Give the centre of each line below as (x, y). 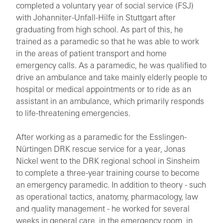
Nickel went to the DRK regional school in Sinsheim (108, 162)
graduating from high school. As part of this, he (100, 30)
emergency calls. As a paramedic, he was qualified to (111, 66)
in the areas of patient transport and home (91, 54)
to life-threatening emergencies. (73, 114)
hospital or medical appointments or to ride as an (104, 90)
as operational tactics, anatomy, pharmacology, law (107, 198)
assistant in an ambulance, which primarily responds (110, 102)
